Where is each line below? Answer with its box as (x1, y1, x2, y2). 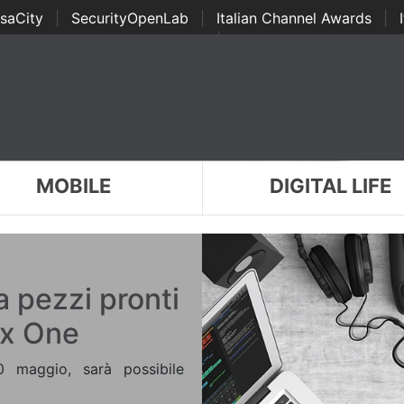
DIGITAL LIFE (270, 174, 392, 197)
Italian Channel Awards (216, 9, 372, 27)
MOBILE (35, 174, 111, 197)
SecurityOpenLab (70, 9, 188, 27)
